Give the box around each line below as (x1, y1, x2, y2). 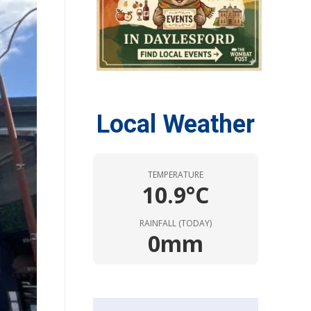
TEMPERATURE (148, 168, 203, 180)
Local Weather (96, 109, 255, 139)
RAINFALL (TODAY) (140, 217, 212, 229)
